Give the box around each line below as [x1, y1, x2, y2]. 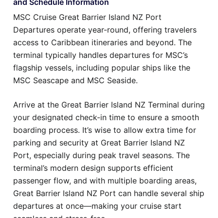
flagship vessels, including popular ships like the [13, 62, 190, 73]
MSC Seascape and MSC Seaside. [13, 75, 138, 85]
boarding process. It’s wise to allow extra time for [13, 125, 196, 135]
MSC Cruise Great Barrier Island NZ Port [13, 12, 162, 22]
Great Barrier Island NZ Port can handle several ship [13, 188, 204, 198]
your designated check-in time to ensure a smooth [13, 112, 199, 122]
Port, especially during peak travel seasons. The [13, 150, 190, 160]
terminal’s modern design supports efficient [13, 163, 173, 173]
